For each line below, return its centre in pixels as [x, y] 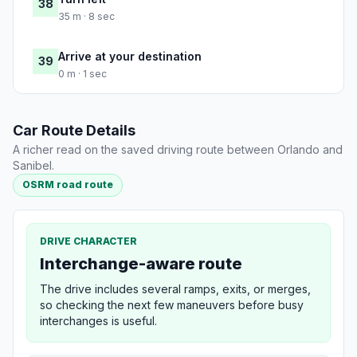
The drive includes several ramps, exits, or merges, [175, 288]
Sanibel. [33, 166]
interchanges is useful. [98, 320]
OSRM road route [68, 185]
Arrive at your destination [130, 57]
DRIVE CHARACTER [88, 241]
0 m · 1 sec [82, 74]
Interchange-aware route [141, 263]
